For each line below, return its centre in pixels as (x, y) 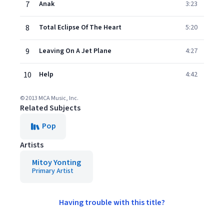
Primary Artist (53, 171)
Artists (32, 145)
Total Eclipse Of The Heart (80, 27)
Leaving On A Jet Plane (75, 51)
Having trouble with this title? (112, 202)
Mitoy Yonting (56, 162)
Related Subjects (50, 108)
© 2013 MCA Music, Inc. (49, 98)
